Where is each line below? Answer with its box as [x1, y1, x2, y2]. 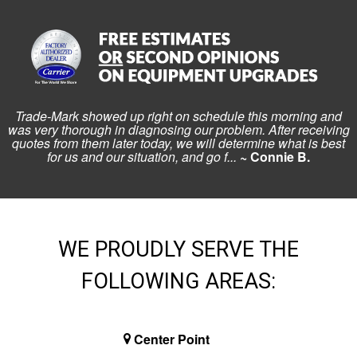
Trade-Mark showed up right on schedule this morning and [15, 106, 342, 125]
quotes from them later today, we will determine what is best [12, 133, 345, 152]
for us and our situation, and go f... [47, 147, 237, 166]
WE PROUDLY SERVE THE [58, 237, 299, 263]
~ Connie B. [240, 147, 310, 166]
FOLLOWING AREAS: [81, 269, 276, 295]
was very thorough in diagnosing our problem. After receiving [7, 120, 350, 139]
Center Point [134, 330, 210, 349]
